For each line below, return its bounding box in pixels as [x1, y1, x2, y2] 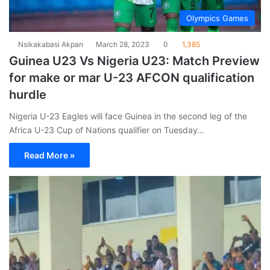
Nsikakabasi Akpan [18, 39, 83, 49]
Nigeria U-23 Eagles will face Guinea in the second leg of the [9, 110, 247, 121]
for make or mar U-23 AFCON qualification [9, 70, 254, 85]
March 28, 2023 [96, 39, 149, 49]
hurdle [9, 87, 46, 102]
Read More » [24, 149, 75, 160]
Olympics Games [186, 13, 248, 23]
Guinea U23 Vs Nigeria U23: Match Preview [9, 53, 260, 68]
